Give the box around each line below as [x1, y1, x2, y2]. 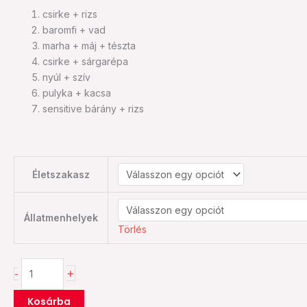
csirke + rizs [42, 8, 97, 20]
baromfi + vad [42, 23, 106, 36]
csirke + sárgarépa [42, 55, 128, 67]
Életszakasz [32, 168, 90, 180]
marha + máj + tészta [42, 39, 136, 51]
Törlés [118, 223, 147, 235]
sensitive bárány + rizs [42, 102, 144, 114]
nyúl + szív [42, 71, 90, 83]
